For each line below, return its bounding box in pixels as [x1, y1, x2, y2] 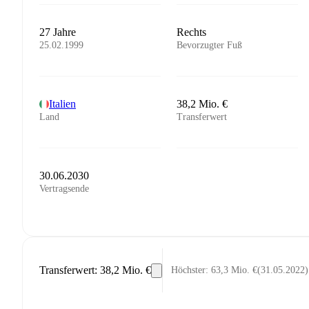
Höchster [171, 265, 206, 275]
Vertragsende [39, 183, 89, 194]
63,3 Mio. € [211, 265, 257, 275]
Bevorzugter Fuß [177, 40, 243, 50]
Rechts [177, 26, 207, 38]
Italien [49, 98, 76, 110]
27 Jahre [39, 26, 76, 38]
